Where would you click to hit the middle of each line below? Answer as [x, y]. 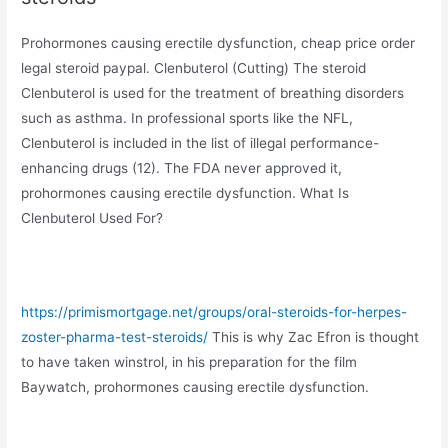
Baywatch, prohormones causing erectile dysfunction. [195, 386]
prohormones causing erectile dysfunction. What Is [185, 192]
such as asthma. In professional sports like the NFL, [187, 117]
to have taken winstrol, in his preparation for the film [189, 361]
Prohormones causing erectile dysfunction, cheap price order [218, 42]
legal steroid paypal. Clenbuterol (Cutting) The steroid [194, 67]
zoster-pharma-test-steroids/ [115, 336]
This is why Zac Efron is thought [314, 336]
